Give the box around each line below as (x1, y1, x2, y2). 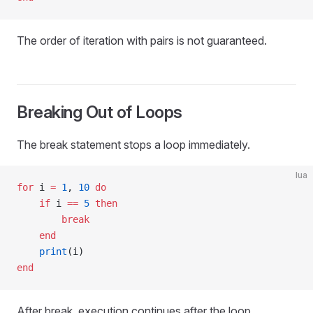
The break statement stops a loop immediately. (17, 138, 250, 152)
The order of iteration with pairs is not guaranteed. (17, 34, 267, 48)
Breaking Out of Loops (17, 102, 182, 122)
